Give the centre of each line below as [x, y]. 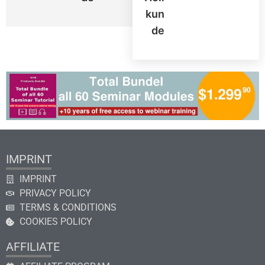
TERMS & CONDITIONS [68, 207]
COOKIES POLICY [56, 221]
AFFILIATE [33, 246]
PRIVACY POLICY [55, 193]
